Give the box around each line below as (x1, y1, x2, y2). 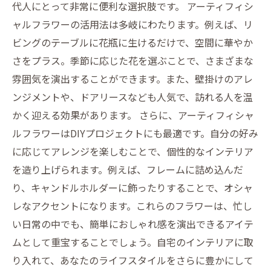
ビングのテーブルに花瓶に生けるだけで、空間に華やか (12, 35, 253, 50)
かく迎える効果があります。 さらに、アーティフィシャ (12, 108, 254, 122)
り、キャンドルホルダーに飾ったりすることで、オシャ (12, 180, 253, 195)
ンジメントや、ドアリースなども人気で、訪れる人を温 (12, 90, 253, 104)
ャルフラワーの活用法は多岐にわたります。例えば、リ (12, 17, 253, 31)
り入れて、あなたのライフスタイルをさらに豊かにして (12, 253, 253, 267)
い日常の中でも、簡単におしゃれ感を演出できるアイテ (12, 217, 253, 231)
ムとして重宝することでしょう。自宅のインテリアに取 (12, 235, 253, 249)
